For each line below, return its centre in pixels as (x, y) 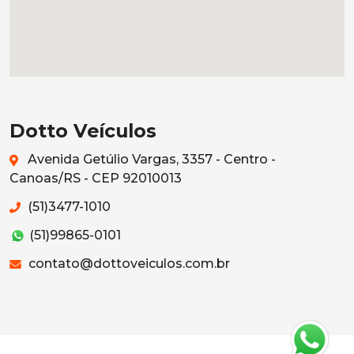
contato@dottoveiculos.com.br (128, 263)
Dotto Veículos (83, 130)
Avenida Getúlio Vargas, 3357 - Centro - (150, 159)
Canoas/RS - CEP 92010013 (96, 178)
